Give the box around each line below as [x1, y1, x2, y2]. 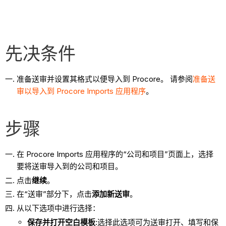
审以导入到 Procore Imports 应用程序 [16, 86, 146, 96]
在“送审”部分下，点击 [16, 189, 92, 199]
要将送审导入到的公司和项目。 [16, 161, 123, 171]
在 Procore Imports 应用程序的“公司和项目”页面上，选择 [16, 149, 213, 159]
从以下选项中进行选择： [16, 203, 100, 213]
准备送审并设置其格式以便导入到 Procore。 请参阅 [16, 74, 193, 84]
